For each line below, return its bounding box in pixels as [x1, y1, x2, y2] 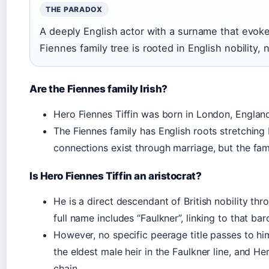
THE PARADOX [46, 5, 103, 14]
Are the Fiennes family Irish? [29, 83, 168, 95]
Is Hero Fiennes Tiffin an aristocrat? [29, 170, 202, 183]
